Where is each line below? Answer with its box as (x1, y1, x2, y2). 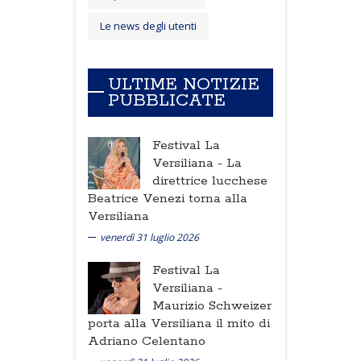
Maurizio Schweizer (152, 297, 272, 314)
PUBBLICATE (108, 89, 226, 112)
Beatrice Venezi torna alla (88, 189, 247, 207)
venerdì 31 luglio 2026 (100, 230, 199, 244)
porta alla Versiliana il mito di (88, 314, 270, 332)
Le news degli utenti (100, 18, 197, 33)
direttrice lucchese (152, 172, 268, 189)
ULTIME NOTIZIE (108, 73, 259, 96)
